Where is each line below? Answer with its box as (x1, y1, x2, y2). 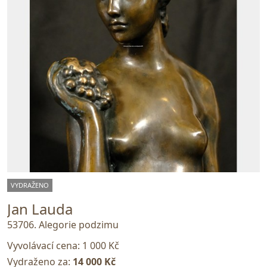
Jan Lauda (7, 198, 73, 219)
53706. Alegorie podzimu (7, 218, 119, 232)
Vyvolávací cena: (7, 239, 82, 253)
